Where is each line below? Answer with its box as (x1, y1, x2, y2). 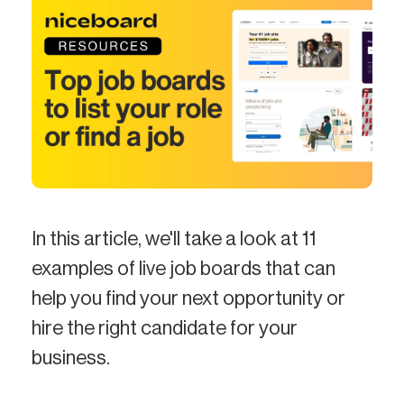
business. (32, 347, 110, 368)
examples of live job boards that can (32, 258, 335, 279)
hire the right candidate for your (32, 317, 298, 338)
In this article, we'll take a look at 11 (32, 228, 317, 249)
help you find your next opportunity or (32, 288, 345, 308)
